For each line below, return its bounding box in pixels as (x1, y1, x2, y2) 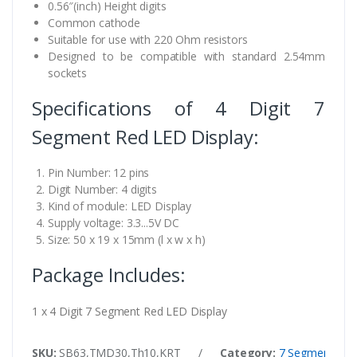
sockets (48, 65, 87, 80)
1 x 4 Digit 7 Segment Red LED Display (32, 303, 227, 319)
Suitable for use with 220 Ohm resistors (48, 31, 248, 47)
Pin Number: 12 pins (48, 164, 150, 180)
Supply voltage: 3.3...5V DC (48, 214, 180, 230)
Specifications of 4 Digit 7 (32, 94, 325, 121)
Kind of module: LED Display (48, 198, 192, 214)
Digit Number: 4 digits (48, 181, 157, 197)
